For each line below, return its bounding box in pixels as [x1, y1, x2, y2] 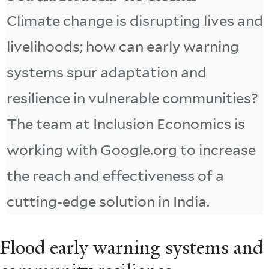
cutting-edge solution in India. [6, 192, 210, 210]
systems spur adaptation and [6, 63, 207, 81]
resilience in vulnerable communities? [6, 89, 258, 107]
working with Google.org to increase [6, 141, 256, 159]
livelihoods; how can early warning [6, 37, 239, 55]
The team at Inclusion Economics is [6, 115, 245, 133]
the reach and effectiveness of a [6, 166, 224, 184]
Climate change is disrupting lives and [6, 11, 263, 29]
